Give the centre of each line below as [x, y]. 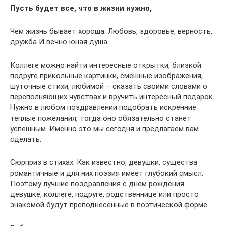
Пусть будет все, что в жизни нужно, [81, 8]
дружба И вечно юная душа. [60, 42]
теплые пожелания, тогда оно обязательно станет [101, 118]
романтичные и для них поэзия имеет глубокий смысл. [107, 173]
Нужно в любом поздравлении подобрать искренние [103, 107]
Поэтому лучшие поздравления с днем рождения [97, 184]
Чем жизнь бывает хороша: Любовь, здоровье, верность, [111, 31]
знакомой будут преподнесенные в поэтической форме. [109, 205]
